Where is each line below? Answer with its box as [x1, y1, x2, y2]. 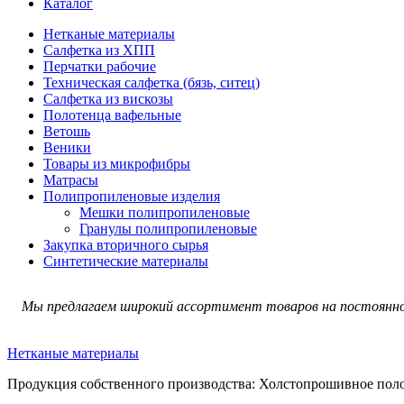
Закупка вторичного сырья [43, 236, 208, 252]
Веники [43, 139, 91, 155]
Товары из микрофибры [43, 155, 190, 171]
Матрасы [43, 171, 98, 188]
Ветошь [43, 123, 90, 139]
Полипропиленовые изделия [43, 188, 220, 204]
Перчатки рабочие [43, 58, 156, 74]
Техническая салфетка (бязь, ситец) [43, 74, 260, 90]
